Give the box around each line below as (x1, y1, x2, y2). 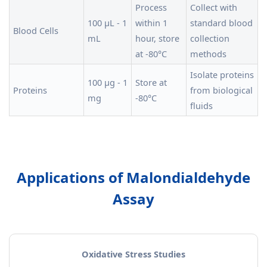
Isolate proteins (190, 69, 254, 80)
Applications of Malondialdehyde (17, 167, 250, 187)
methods (190, 48, 226, 60)
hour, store (135, 32, 179, 44)
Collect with (190, 1, 237, 13)
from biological (190, 84, 253, 96)
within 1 (135, 17, 167, 29)
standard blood (190, 17, 253, 29)
